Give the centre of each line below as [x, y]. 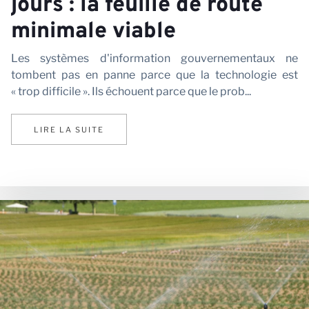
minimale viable [93, 32]
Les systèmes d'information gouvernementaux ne [154, 59]
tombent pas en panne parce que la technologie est [154, 75]
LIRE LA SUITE [69, 129]
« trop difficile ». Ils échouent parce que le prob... [131, 92]
